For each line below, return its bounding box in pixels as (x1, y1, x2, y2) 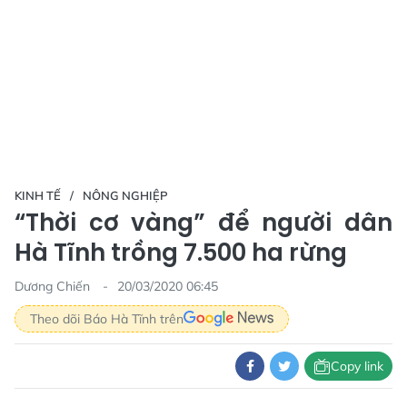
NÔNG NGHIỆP (83, 188, 168, 203)
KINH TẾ (15, 188, 61, 203)
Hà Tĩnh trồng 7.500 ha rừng (15, 236, 347, 269)
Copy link (331, 357, 383, 374)
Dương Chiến (15, 278, 94, 294)
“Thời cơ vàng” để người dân (15, 206, 392, 239)
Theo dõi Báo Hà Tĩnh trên (30, 310, 184, 327)
